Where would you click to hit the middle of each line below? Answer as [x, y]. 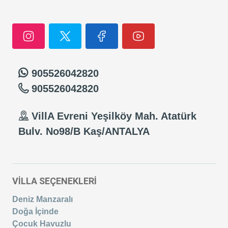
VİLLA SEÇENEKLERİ [54, 181]
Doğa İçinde [35, 211]
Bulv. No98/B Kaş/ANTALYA [84, 131]
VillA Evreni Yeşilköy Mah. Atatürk [114, 116]
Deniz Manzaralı [42, 199]
